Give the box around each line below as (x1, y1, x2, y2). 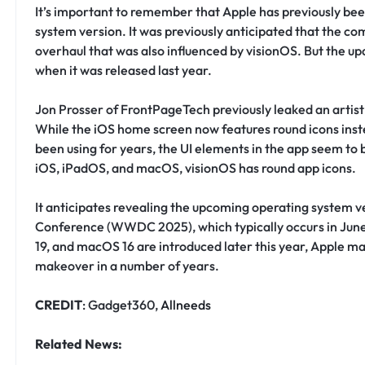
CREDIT (34, 297, 82, 313)
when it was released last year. (34, 62, 212, 78)
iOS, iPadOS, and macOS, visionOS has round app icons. (34, 160, 356, 176)
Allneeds (160, 297, 211, 313)
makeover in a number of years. (34, 257, 219, 274)
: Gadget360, (81, 297, 161, 313)
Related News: (34, 336, 122, 352)
